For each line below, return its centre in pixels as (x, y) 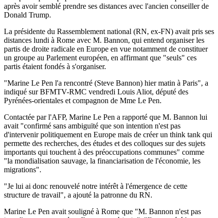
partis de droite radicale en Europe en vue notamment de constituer (106, 49)
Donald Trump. (27, 15)
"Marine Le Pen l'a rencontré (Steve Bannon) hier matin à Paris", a (106, 83)
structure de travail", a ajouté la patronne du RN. (78, 195)
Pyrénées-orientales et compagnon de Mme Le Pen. (83, 100)
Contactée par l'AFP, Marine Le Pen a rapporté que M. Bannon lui (106, 117)
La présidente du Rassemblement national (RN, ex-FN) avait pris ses (109, 31)
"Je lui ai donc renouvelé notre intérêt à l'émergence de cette (96, 186)
